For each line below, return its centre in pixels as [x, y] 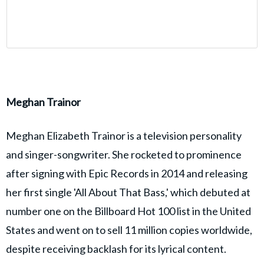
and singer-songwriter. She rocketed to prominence [124, 155]
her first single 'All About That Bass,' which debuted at [128, 192]
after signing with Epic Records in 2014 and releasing [127, 174]
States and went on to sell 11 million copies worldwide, [129, 230]
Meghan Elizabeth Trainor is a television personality [124, 136]
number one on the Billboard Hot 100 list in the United [128, 211]
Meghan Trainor [43, 102]
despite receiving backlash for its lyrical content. [116, 249]
